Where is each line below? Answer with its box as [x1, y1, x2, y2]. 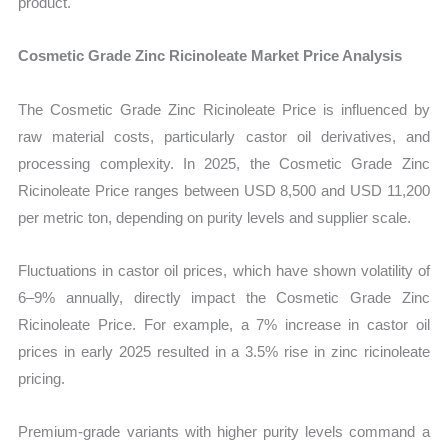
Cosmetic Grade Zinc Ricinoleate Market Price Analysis [18, 47, 403, 65]
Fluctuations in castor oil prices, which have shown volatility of [18, 261, 430, 279]
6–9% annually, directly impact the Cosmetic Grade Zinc [18, 288, 430, 306]
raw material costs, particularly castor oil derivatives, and [18, 127, 430, 145]
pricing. [18, 369, 66, 387]
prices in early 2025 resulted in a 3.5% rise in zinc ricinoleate [18, 342, 430, 360]
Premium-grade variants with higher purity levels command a [18, 423, 430, 441]
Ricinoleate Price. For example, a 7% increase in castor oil [18, 315, 430, 333]
